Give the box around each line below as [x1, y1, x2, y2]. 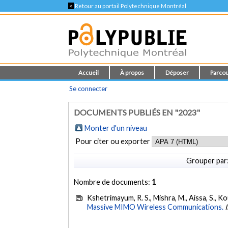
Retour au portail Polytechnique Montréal [74, 3, 187, 9]
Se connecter [69, 84, 108, 93]
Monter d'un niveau [84, 124, 148, 132]
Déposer [165, 69, 189, 76]
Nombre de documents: [74, 177, 152, 186]
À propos [120, 69, 145, 76]
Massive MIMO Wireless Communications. [87, 202, 224, 211]
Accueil [78, 69, 99, 76]
